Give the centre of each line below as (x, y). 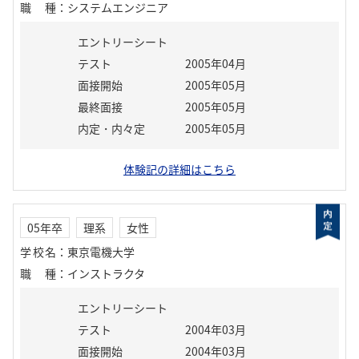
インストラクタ (106, 273)
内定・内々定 (111, 128)
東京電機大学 (101, 252)
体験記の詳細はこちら (179, 169)
